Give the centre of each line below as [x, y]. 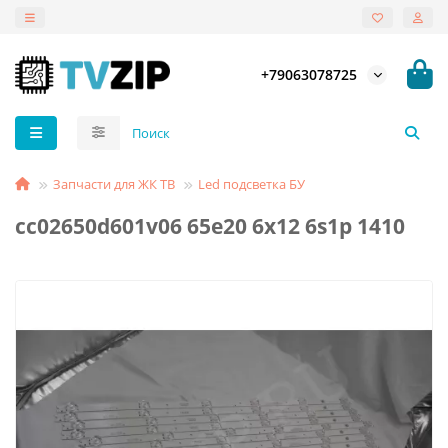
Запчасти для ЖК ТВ [114, 183]
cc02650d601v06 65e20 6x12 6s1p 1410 [210, 225]
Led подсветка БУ [251, 183]
